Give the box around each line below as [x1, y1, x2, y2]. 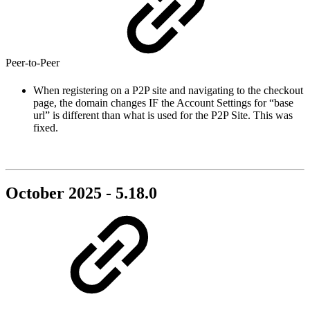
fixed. [33, 121, 58, 134]
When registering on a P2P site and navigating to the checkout [33, 84, 303, 96]
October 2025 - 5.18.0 [6, 183, 157, 202]
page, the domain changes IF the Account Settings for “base [33, 96, 293, 109]
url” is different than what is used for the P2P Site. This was [33, 109, 293, 121]
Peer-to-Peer [6, 57, 62, 69]
